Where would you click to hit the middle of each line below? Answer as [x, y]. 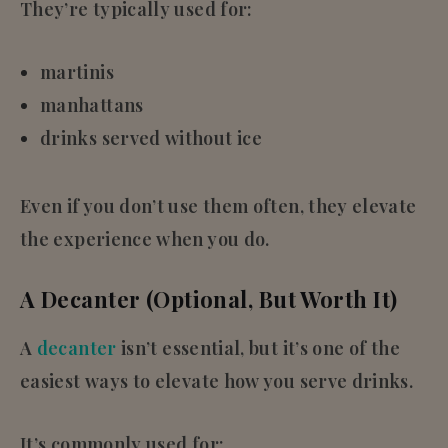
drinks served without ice [151, 137]
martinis [77, 71]
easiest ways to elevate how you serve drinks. [217, 380]
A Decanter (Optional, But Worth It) [209, 298]
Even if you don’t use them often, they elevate [218, 205]
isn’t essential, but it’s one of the [258, 347]
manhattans [92, 104]
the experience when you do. [145, 238]
